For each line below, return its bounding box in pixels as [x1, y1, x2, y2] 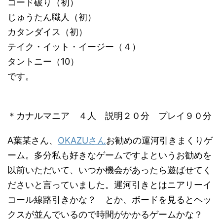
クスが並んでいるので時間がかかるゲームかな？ [7, 209, 212, 220]
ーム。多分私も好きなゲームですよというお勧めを [7, 150, 212, 160]
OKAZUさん [58, 135, 106, 146]
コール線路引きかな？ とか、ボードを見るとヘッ [7, 194, 212, 205]
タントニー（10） [7, 56, 79, 67]
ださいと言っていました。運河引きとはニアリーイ [7, 180, 212, 190]
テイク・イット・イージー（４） [7, 41, 141, 52]
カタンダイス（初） [7, 27, 87, 37]
